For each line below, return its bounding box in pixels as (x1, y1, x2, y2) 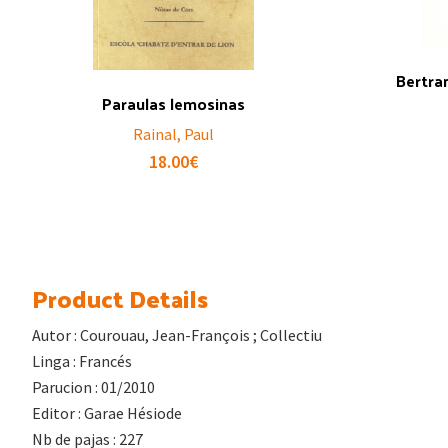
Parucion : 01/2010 (32, 376, 155, 397)
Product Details (32, 275, 208, 320)
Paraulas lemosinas (101, 88, 245, 118)
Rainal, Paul (132, 123, 214, 144)
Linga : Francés (32, 350, 132, 371)
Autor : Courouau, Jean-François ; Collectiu (32, 324, 322, 345)
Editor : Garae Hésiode (32, 402, 182, 423)
